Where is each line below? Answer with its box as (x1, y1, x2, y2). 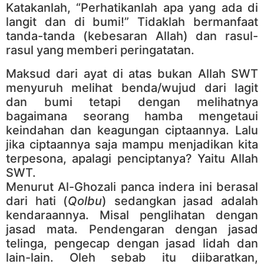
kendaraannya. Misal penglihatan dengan (6, 208, 258, 222)
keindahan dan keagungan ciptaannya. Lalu (6, 123, 258, 137)
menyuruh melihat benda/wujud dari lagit (6, 81, 258, 95)
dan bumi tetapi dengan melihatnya (6, 95, 258, 109)
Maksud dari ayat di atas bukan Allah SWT (6, 67, 258, 81)
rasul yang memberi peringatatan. (6, 43, 194, 57)
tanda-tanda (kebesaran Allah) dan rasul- (6, 29, 258, 43)
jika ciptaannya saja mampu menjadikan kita (6, 137, 258, 151)
